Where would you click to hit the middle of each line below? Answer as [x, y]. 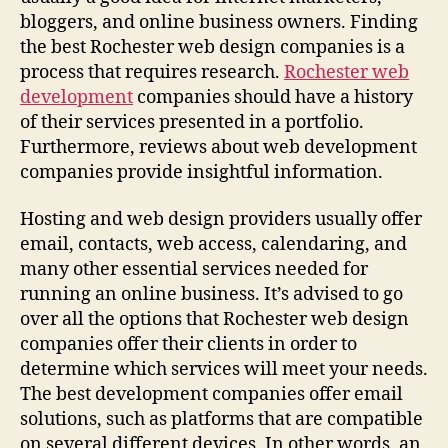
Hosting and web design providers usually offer [221, 219]
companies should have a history [273, 97]
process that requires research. [152, 72]
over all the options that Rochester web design [214, 319]
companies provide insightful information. [201, 172]
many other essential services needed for [194, 269]
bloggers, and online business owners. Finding [219, 22]
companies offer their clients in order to [188, 344]
